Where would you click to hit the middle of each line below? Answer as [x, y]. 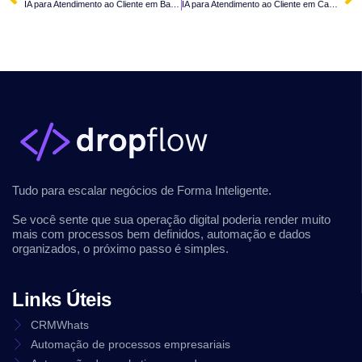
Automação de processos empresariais [130, 344]
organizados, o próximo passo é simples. [120, 248]
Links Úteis [62, 299]
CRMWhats [59, 324]
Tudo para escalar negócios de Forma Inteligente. [142, 190]
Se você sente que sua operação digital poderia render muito [171, 219]
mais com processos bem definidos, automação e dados [162, 234]
